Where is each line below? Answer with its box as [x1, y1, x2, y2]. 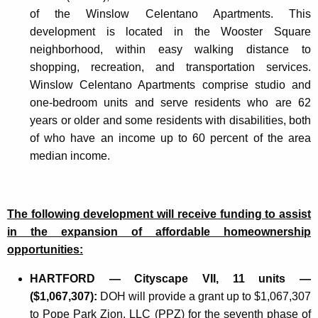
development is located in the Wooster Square [30, 26, 311, 38]
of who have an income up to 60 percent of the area [30, 132, 311, 145]
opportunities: [7, 243, 83, 256]
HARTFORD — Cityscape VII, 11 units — [30, 273, 311, 285]
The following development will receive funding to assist [7, 208, 311, 221]
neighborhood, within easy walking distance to [30, 43, 311, 56]
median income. [30, 150, 110, 163]
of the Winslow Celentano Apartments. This [30, 8, 311, 21]
